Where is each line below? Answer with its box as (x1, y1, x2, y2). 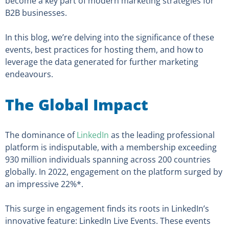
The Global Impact (5, 94, 148, 116)
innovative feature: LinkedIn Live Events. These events (5, 215, 211, 227)
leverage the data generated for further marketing (5, 56, 198, 68)
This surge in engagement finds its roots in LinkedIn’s (5, 203, 209, 215)
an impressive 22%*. (5, 178, 83, 190)
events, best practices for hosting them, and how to (5, 44, 203, 56)
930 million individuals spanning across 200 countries (5, 154, 211, 166)
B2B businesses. (5, 7, 67, 19)
